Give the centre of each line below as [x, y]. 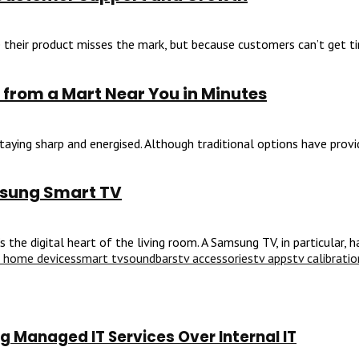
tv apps [273, 258]
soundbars [151, 258]
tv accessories [216, 258]
